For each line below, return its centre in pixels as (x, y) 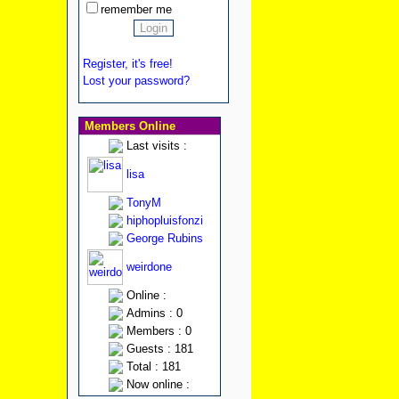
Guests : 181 (159, 349)
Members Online (128, 126)
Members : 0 (159, 331)
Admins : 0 (154, 313)
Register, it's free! (127, 64)
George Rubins (164, 238)
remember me (136, 9)
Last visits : (156, 146)
